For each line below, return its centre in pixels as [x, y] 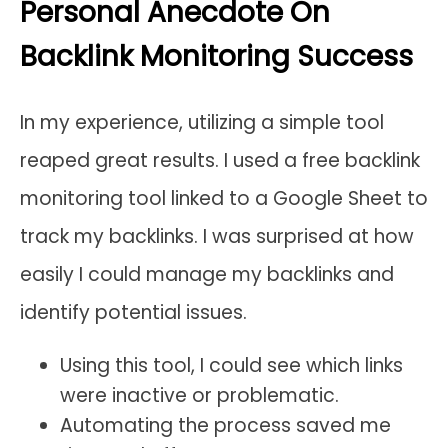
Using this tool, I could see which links [231, 365]
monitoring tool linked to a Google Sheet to [224, 198]
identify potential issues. [133, 312]
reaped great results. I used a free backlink [220, 160]
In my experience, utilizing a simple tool [202, 122]
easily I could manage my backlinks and [207, 274]
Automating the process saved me [225, 425]
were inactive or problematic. [199, 395]
